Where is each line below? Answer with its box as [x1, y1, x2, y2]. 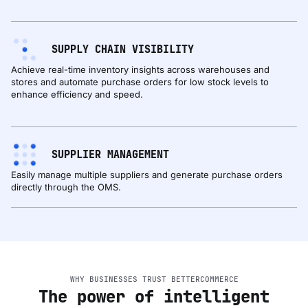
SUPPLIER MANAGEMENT [52, 148, 170, 162]
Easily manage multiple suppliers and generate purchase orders [11, 169, 283, 181]
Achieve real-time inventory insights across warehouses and [11, 64, 269, 76]
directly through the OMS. [11, 181, 121, 193]
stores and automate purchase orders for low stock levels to [11, 76, 269, 88]
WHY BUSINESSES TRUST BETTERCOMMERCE [69, 274, 239, 285]
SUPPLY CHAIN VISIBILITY [52, 43, 195, 57]
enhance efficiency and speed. [11, 89, 146, 100]
